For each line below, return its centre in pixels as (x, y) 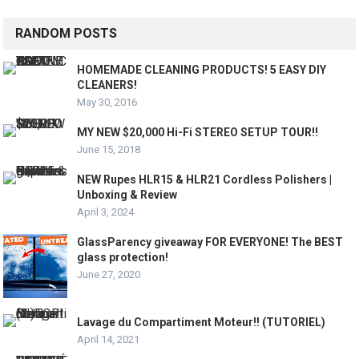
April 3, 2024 (106, 212)
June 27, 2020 (109, 274)
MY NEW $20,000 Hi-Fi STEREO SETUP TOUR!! (198, 132)
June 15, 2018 (109, 149)
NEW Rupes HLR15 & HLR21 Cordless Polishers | (205, 179)
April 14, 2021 (109, 339)
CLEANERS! (107, 85)
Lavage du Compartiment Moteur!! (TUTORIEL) (202, 322)
